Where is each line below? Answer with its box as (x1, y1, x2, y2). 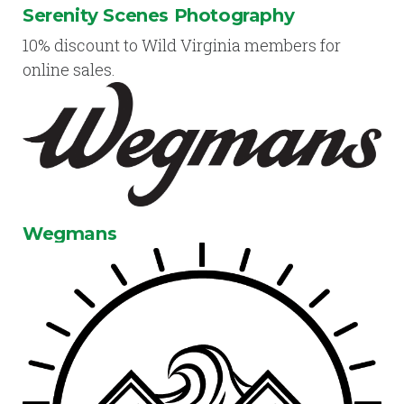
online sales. (23, 59, 115, 81)
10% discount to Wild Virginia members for (23, 34, 341, 57)
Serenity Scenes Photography (23, 5, 295, 27)
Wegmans (23, 222, 117, 244)
